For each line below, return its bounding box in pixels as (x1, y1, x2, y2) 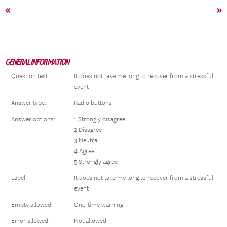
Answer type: (11, 99, 46, 107)
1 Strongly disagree (74, 116, 125, 123)
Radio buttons (74, 99, 112, 107)
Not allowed (74, 217, 106, 225)
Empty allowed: (11, 201, 53, 209)
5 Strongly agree (74, 158, 118, 166)
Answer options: (11, 116, 55, 123)
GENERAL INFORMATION (5, 56, 69, 67)
